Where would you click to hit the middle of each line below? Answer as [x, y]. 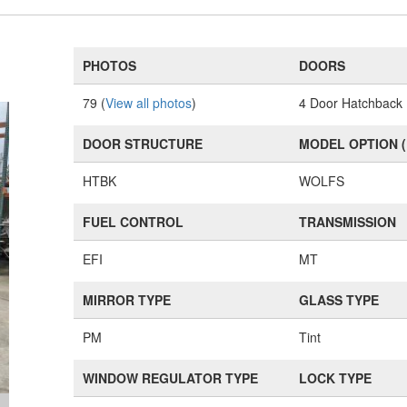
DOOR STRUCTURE [143, 144]
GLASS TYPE [339, 300]
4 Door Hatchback [351, 103]
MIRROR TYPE [127, 300]
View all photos [149, 103]
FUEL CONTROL [134, 222]
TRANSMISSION [348, 222]
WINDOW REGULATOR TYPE [171, 378]
